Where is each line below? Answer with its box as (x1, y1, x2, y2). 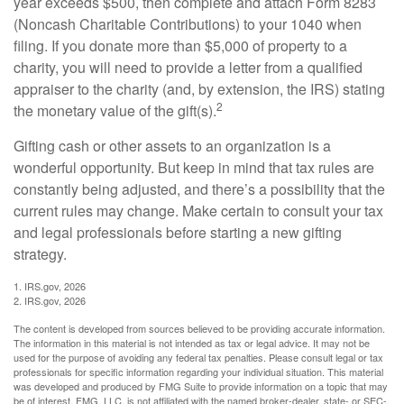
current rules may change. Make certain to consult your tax (14, 200, 383, 222)
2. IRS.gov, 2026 (14, 293, 86, 308)
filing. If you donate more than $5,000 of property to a (14, 35, 347, 57)
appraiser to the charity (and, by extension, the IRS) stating (14, 78, 385, 100)
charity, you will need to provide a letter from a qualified (14, 57, 363, 78)
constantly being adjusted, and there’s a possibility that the (14, 179, 385, 200)
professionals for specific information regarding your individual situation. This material (14, 364, 383, 380)
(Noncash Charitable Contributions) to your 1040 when (14, 14, 362, 35)
